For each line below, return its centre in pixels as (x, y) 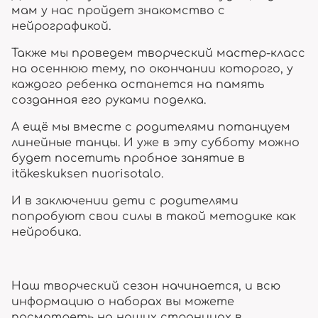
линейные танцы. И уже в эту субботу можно (155, 143)
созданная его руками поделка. (109, 100)
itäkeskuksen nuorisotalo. (87, 174)
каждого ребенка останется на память (138, 84)
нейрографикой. (61, 26)
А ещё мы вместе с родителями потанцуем (151, 127)
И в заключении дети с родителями (125, 201)
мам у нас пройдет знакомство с (118, 11)
